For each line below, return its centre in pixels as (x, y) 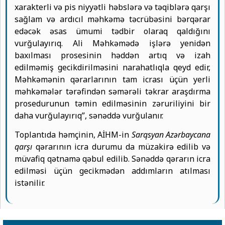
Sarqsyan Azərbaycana (171, 135)
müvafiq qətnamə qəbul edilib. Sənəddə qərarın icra (113, 159)
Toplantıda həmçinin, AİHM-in (73, 135)
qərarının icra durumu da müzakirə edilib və (121, 147)
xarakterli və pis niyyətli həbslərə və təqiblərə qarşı (113, 7)
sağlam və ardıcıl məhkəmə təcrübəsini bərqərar (113, 19)
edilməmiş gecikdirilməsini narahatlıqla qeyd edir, (113, 67)
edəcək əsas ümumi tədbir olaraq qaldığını (113, 31)
